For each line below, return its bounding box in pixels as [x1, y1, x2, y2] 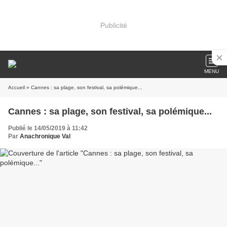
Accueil [8, 85, 25, 90]
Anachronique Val [20, 133, 70, 140]
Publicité [100, 21, 127, 29]
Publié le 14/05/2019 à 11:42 [8, 125, 88, 132]
